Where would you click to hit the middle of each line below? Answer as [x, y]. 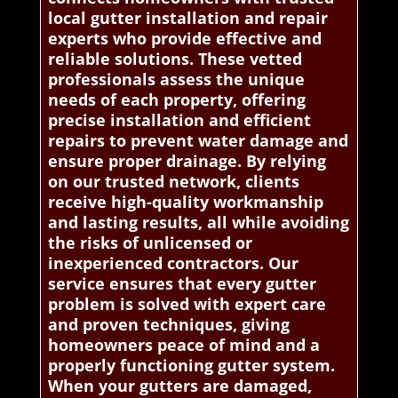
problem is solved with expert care [187, 304]
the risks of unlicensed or [150, 243]
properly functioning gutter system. [191, 366]
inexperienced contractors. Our [173, 263]
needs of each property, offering [176, 100]
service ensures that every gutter [182, 284]
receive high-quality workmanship [185, 202]
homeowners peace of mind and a [183, 345]
